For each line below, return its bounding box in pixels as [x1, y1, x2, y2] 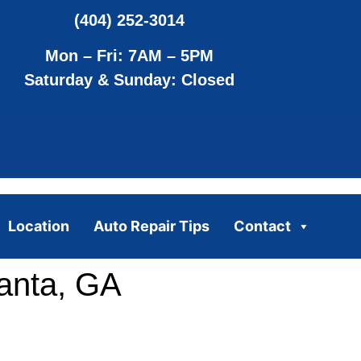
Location [7, 217, 69, 234]
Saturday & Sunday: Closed [24, 71, 235, 89]
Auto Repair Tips [93, 217, 210, 234]
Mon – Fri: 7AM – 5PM [45, 47, 214, 65]
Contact [233, 217, 291, 234]
